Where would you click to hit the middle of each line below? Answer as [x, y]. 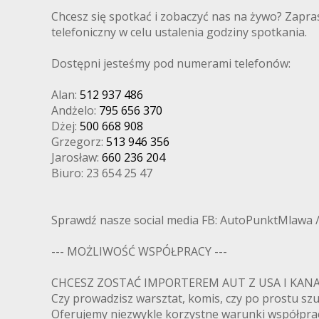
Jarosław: [77, 157]
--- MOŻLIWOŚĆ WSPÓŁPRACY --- [146, 251]
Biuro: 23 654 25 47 [102, 173]
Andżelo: [75, 110]
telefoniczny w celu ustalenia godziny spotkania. [179, 32]
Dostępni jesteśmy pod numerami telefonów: [171, 63]
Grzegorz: [79, 141]
